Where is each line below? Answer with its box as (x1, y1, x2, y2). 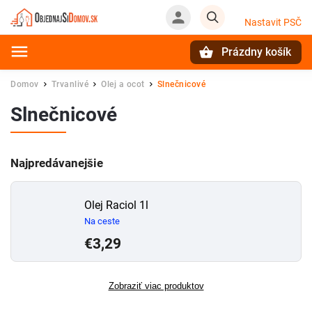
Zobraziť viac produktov (108, 281, 204, 291)
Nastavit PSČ (244, 17, 302, 28)
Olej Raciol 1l (84, 198, 148, 212)
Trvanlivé (51, 79, 88, 89)
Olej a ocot (101, 79, 145, 89)
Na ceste (84, 216, 120, 226)
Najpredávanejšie (10, 156, 103, 170)
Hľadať (60, 70, 99, 82)
